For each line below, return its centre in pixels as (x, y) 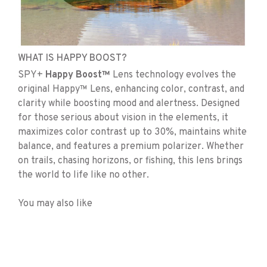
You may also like (55, 204)
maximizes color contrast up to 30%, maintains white (132, 132)
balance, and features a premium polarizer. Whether (131, 146)
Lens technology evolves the (173, 75)
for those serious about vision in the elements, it (123, 118)
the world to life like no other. (83, 175)
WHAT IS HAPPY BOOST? (72, 58)
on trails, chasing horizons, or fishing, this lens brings (130, 161)
